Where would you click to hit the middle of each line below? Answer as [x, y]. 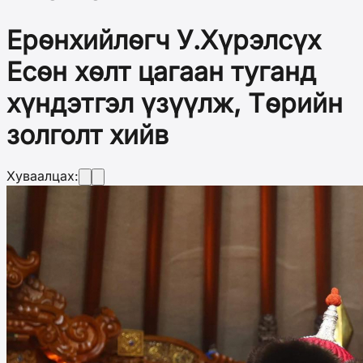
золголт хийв [88, 135]
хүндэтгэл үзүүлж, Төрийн [175, 103]
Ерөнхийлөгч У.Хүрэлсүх [164, 40]
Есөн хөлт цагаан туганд [161, 71]
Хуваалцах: [43, 176]
